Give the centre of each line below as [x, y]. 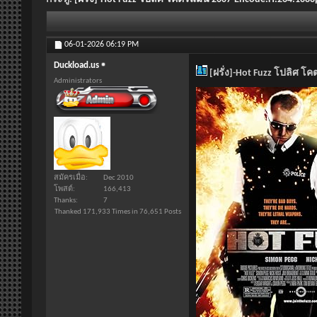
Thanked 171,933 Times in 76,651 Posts [118, 212]
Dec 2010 [119, 178]
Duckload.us [76, 66]
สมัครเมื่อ [70, 178]
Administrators [78, 81]
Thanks [65, 200]
